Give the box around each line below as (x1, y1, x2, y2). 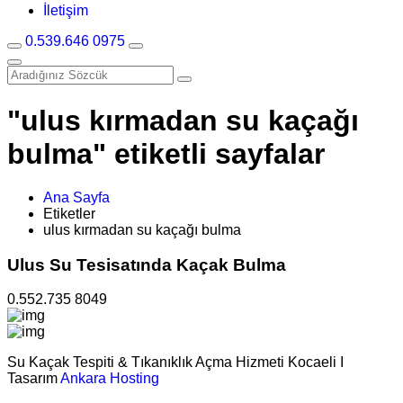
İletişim (43, 3, 88, 19)
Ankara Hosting (60, 371, 159, 387)
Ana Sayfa (43, 189, 110, 205)
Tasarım (7, 371, 60, 387)
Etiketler (43, 205, 95, 221)
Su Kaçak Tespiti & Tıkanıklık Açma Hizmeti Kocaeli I (7, 354, 344, 371)
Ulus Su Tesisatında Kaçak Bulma (7, 255, 286, 274)
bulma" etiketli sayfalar (7, 137, 325, 170)
